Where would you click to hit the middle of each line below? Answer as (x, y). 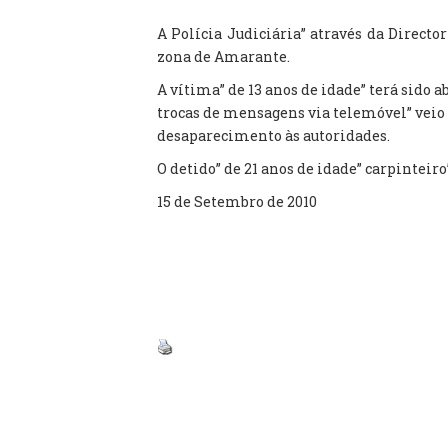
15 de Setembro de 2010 (237, 201)
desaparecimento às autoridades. (273, 135)
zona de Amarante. (223, 56)
